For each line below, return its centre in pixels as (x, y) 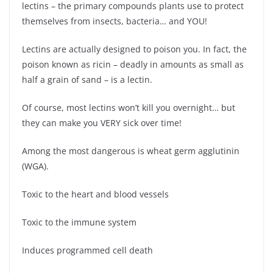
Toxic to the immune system (79, 222)
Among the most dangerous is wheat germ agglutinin (131, 151)
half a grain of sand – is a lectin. (87, 79)
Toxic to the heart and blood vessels (95, 194)
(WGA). (35, 166)
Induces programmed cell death (87, 250)
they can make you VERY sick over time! (102, 122)
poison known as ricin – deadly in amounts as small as (133, 64)
